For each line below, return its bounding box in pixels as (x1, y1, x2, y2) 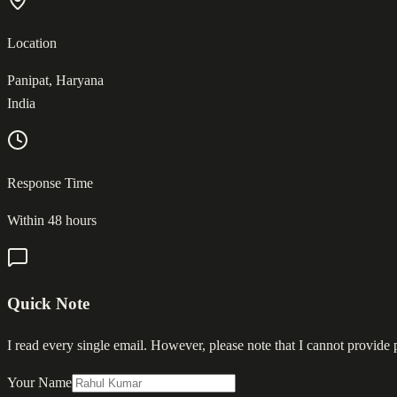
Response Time (7, 175, 93, 191)
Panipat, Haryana (7, 72, 104, 88)
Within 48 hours (7, 212, 97, 228)
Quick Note (7, 294, 90, 314)
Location (7, 35, 57, 51)
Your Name (7, 375, 72, 391)
